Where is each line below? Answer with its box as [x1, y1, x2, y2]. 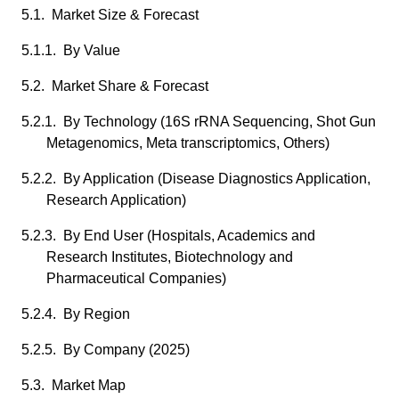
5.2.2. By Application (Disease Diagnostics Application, [21, 171, 370, 186]
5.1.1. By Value [21, 43, 120, 58]
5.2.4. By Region [21, 306, 130, 322]
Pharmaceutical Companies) [46, 271, 226, 286]
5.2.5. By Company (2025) [21, 342, 190, 357]
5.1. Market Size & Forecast [21, 7, 199, 22]
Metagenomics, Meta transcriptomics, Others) [46, 135, 330, 151]
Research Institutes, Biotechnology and [46, 249, 293, 265]
